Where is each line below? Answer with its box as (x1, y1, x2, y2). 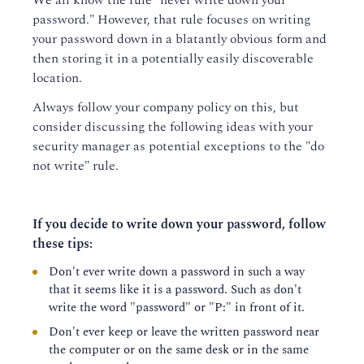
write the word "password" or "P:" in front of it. (49, 298, 305, 318)
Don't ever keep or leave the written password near (49, 323, 319, 342)
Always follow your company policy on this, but (32, 97, 299, 118)
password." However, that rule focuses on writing (32, 10, 310, 30)
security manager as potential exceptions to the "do (32, 136, 324, 157)
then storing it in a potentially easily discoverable (32, 49, 314, 69)
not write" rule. (32, 156, 119, 176)
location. (32, 68, 82, 89)
